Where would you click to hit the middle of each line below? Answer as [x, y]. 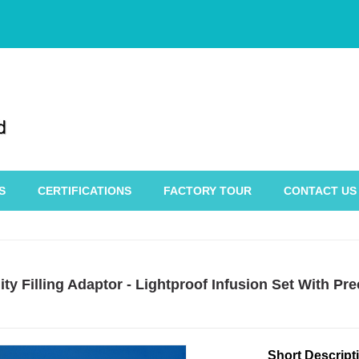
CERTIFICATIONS [85, 191]
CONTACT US [320, 191]
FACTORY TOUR [208, 191]
